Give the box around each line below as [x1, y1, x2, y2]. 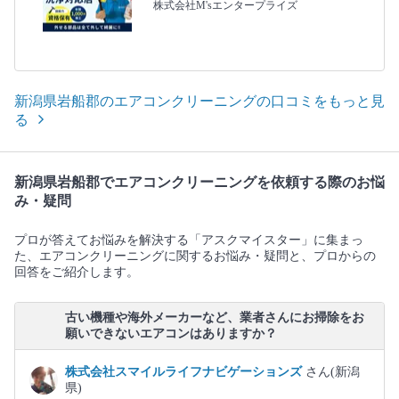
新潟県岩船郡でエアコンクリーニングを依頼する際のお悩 [14, 175, 385, 191]
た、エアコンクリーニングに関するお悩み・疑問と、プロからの [14, 249, 376, 264]
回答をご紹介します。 [14, 265, 139, 280]
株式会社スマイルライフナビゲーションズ [65, 365, 305, 379]
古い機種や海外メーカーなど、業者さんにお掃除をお [65, 311, 364, 325]
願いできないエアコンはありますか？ [65, 327, 277, 341]
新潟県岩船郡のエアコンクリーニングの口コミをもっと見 [14, 94, 385, 110]
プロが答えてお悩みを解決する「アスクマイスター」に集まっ [14, 233, 363, 248]
